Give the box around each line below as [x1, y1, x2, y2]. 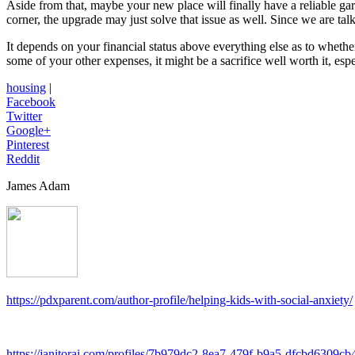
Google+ [6, 124, 51, 138]
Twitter [6, 109, 42, 124]
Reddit [6, 152, 40, 166]
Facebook [6, 95, 55, 109]
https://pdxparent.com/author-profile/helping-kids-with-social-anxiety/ [6, 293, 353, 307]
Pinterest [6, 138, 49, 152]
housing [6, 81, 46, 95]
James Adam [6, 179, 70, 193]
